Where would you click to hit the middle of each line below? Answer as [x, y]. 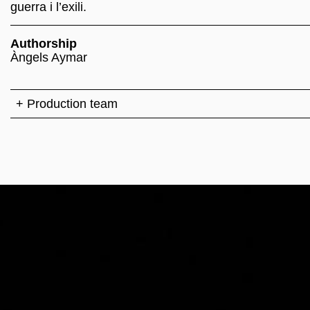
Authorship [44, 44]
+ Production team [67, 104]
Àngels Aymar [49, 57]
